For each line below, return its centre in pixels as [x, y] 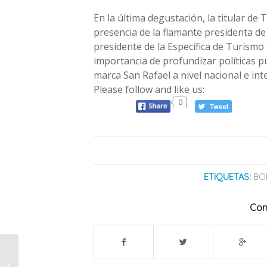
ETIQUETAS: [227, 177]
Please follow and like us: [149, 90]
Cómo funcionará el [56, 249]
